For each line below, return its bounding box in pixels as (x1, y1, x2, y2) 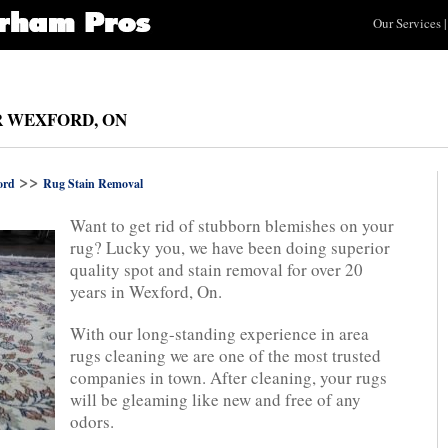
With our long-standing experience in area (70, 322, 369, 345)
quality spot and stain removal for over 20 (70, 258, 363, 281)
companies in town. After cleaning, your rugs (70, 366, 387, 389)
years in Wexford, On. (70, 280, 222, 303)
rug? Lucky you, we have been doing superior (70, 236, 390, 259)
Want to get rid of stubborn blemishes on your (70, 214, 394, 237)
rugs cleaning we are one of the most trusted (70, 344, 381, 367)
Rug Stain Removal (43, 175, 143, 192)
